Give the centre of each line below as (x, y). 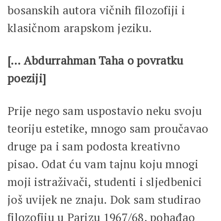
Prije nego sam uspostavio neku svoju (105, 110)
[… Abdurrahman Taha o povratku (95, 60)
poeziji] (27, 78)
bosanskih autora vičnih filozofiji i (96, 10)
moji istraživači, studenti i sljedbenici (105, 182)
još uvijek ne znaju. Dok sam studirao (104, 199)
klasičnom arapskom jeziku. (81, 28)
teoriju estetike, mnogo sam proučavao (108, 128)
